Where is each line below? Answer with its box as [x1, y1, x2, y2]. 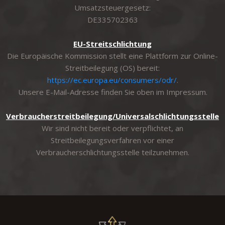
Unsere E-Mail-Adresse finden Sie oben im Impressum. [18, 87, 207, 97]
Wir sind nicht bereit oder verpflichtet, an [42, 123, 183, 133]
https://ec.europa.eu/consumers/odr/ [47, 75, 177, 85]
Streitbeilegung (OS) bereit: [65, 63, 160, 73]
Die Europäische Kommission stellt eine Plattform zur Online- [7, 51, 218, 61]
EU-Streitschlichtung [73, 39, 152, 49]
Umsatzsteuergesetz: [74, 3, 151, 13]
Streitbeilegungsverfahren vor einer [51, 135, 174, 145]
